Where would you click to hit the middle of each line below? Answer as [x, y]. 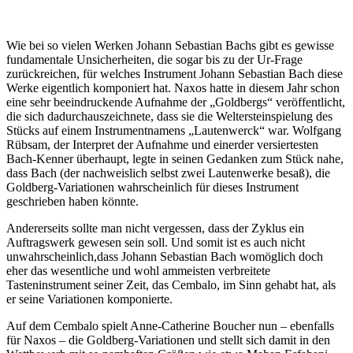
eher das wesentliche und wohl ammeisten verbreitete [138, 270]
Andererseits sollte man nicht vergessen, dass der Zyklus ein [155, 228]
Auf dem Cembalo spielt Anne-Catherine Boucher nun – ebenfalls [170, 325]
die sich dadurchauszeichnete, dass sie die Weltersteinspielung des [169, 116]
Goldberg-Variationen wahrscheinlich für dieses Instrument [152, 187]
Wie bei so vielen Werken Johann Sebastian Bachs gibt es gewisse [170, 45]
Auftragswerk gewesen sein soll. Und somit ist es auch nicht [156, 242]
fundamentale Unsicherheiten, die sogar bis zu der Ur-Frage [154, 59]
